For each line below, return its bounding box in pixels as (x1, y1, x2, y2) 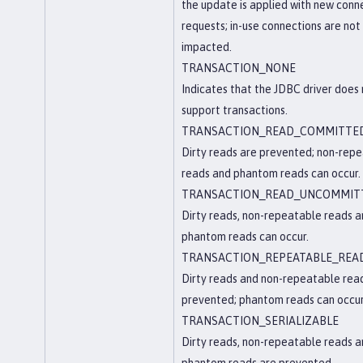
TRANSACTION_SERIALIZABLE (181, 314, 339, 327)
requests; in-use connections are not (181, 19, 361, 32)
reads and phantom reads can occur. (181, 167, 361, 180)
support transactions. (181, 104, 288, 117)
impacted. (181, 41, 232, 53)
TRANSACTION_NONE (181, 62, 296, 75)
